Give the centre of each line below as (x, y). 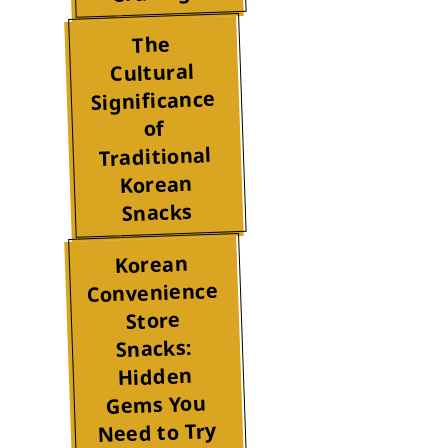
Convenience (152, 293)
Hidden (155, 377)
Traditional (155, 157)
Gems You (156, 405)
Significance (153, 101)
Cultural (152, 72)
